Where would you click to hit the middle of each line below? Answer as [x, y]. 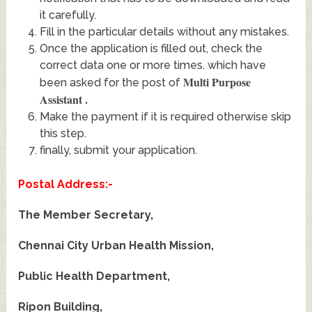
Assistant [62, 99]
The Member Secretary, [86, 214]
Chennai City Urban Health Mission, [116, 245]
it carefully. [68, 15]
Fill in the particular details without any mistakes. [164, 31]
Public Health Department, [94, 276]
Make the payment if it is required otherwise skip [165, 116]
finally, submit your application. [118, 150]
